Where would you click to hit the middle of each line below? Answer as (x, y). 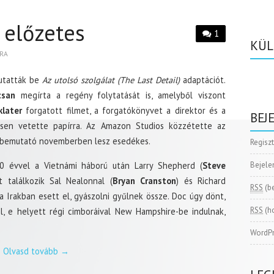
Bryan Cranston (144, 181)
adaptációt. (203, 80)
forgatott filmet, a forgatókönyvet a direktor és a (124, 110)
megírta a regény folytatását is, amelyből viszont (120, 95)
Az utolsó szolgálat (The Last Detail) (111, 80)
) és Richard (201, 181)
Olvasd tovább (32, 251)
